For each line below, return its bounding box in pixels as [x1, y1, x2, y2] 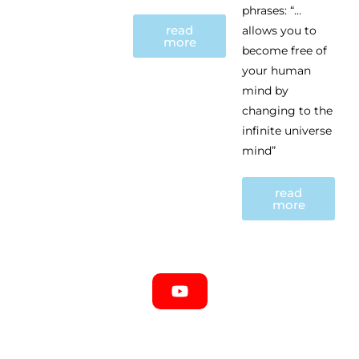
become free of [242, 42, 327, 58]
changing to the [242, 103, 333, 118]
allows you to [242, 22, 317, 38]
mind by [242, 83, 288, 98]
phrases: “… [242, 2, 301, 18]
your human [242, 63, 311, 78]
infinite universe [242, 123, 332, 138]
